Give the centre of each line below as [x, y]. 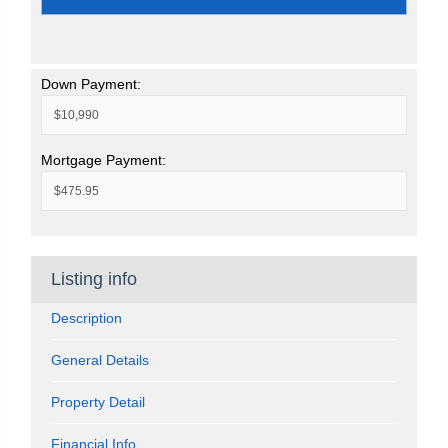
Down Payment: [91, 83]
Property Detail [98, 401]
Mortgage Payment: [103, 159]
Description [86, 317]
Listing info [94, 278]
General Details [100, 359]
